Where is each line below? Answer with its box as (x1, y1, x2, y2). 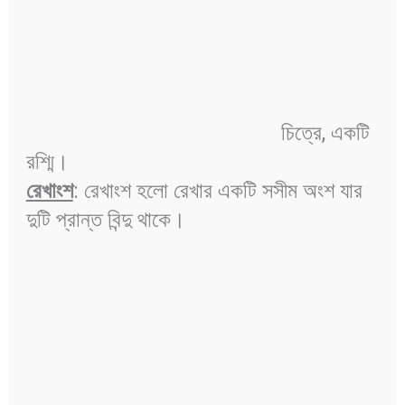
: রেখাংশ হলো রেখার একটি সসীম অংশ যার (72, 178, 363, 204)
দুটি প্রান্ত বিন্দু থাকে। (25, 207, 191, 233)
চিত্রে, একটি (25, 120, 370, 146)
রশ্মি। (25, 149, 74, 175)
